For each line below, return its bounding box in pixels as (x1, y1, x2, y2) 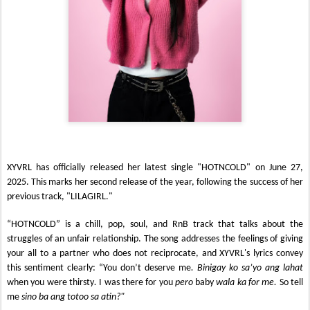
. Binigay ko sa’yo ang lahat (191, 262, 303, 273)
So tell (279, 277, 303, 288)
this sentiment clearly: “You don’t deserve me (7, 262, 191, 273)
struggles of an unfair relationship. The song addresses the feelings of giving (7, 233, 303, 244)
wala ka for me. (214, 277, 280, 288)
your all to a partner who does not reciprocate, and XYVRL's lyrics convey (7, 248, 303, 259)
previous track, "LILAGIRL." (7, 191, 113, 202)
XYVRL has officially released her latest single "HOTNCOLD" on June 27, (7, 162, 303, 173)
